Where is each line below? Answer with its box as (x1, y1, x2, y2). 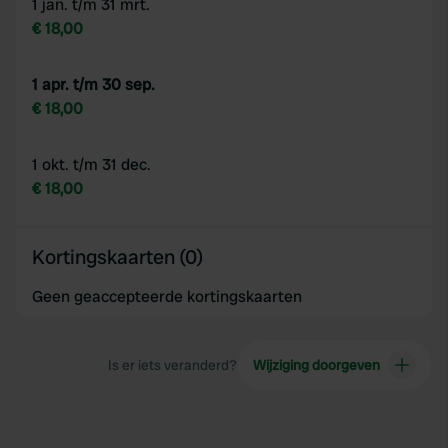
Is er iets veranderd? (107, 356, 237, 374)
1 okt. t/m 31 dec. (32, 154, 151, 175)
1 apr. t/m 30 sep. (32, 74, 155, 95)
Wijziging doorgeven (252, 356, 380, 374)
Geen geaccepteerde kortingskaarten (32, 286, 302, 307)
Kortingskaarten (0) (32, 244, 203, 270)
